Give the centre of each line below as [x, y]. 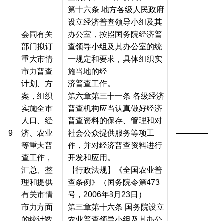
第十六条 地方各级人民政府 [116, 10]
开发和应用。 [91, 158]
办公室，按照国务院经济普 [115, 35]
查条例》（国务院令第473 [114, 183]
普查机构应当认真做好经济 [115, 109]
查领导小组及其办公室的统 [115, 47]
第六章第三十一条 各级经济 [116, 96]
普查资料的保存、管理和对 [115, 121]
